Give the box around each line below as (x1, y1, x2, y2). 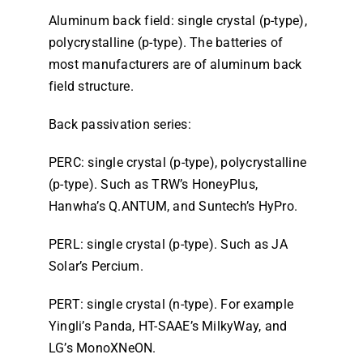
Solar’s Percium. (48, 258, 143, 275)
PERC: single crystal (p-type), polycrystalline (48, 155, 307, 171)
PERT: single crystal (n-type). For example (48, 297, 294, 313)
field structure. (48, 79, 134, 95)
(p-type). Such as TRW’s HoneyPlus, (48, 177, 258, 193)
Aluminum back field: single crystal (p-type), (48, 13, 307, 29)
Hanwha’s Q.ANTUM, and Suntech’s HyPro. (48, 199, 298, 215)
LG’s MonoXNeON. (48, 340, 156, 357)
